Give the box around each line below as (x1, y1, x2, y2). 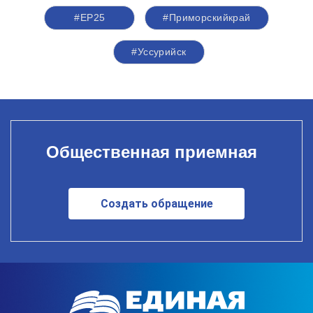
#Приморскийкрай (163, 12, 251, 23)
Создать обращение (100, 196, 213, 210)
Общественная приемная (45, 142, 257, 161)
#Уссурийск (131, 46, 187, 57)
